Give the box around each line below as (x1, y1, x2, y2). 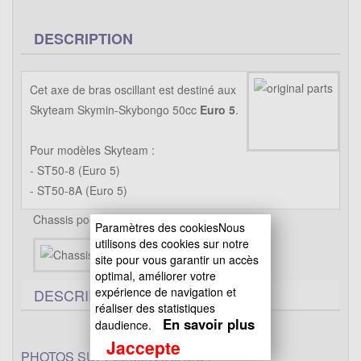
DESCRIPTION (34, 27, 133, 49)
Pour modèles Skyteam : (30, 141, 155, 158)
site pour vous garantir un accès (95, 251, 259, 268)
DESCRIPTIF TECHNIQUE (34, 284, 210, 305)
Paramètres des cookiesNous (95, 219, 245, 235)
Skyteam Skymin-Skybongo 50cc (30, 101, 200, 118)
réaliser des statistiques (95, 300, 215, 316)
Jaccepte (106, 335, 180, 359)
